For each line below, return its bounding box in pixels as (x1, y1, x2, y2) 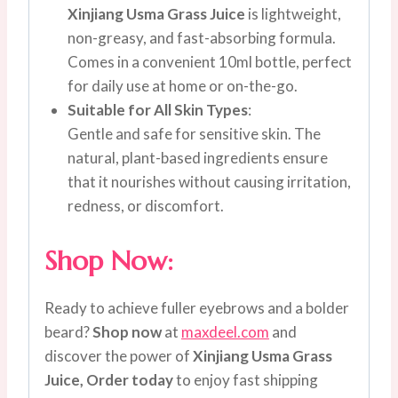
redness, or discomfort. (67, 196, 224, 216)
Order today (86, 370, 173, 389)
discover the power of (44, 346, 193, 365)
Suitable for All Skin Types (67, 100, 248, 120)
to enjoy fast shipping (173, 370, 318, 389)
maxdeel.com (181, 322, 269, 341)
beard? (44, 322, 92, 341)
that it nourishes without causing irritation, (67, 172, 351, 192)
